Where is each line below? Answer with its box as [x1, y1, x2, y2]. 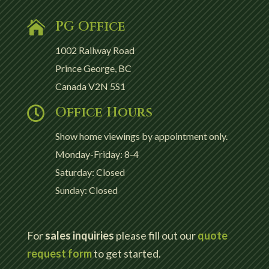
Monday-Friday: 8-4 [55, 148, 139, 160]
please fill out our [113, 228, 198, 242]
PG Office [55, 17, 125, 35]
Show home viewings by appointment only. [55, 130, 228, 142]
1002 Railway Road [55, 44, 134, 56]
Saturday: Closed [55, 166, 125, 178]
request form [26, 246, 92, 260]
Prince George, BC [55, 62, 131, 74]
